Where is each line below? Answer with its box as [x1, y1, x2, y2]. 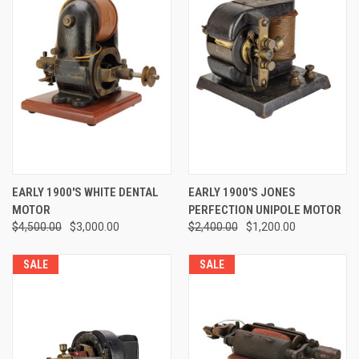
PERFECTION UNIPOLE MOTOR [188, 203, 341, 218]
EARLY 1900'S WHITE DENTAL [12, 185, 159, 200]
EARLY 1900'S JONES [188, 185, 296, 200]
